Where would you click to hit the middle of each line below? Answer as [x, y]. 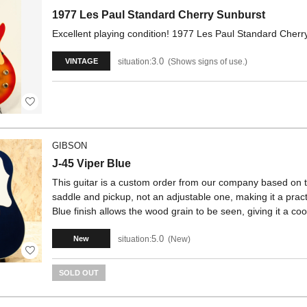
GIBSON [70, 146]
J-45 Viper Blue [91, 163]
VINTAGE [81, 61]
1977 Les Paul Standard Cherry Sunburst [159, 15]
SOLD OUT [79, 273]
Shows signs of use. [208, 61]
